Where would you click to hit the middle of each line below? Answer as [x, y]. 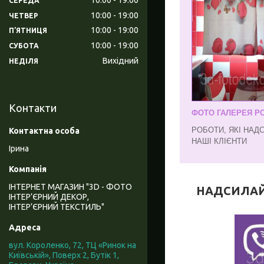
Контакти [33, 108]
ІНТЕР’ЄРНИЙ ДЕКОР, [49, 197]
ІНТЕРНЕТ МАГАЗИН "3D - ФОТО [70, 187]
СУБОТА [24, 46]
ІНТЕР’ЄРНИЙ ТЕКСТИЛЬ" [57, 207]
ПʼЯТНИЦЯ [28, 31]
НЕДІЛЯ [24, 61]
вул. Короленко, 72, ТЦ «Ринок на [72, 245]
